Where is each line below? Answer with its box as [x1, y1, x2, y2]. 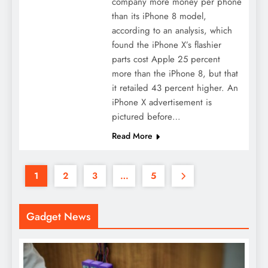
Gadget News [26, 209, 91, 225]
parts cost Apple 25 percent [111, 53, 220, 66]
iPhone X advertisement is [111, 96, 212, 109]
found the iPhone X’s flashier [111, 38, 221, 52]
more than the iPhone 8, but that [111, 67, 238, 81]
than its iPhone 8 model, [111, 10, 206, 23]
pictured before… [111, 110, 181, 124]
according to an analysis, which [111, 24, 232, 38]
